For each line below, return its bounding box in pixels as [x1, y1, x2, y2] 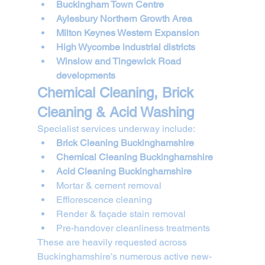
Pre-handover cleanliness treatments [56, 222, 210, 234]
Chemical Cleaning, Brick [37, 84, 198, 101]
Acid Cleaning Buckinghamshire [56, 165, 192, 177]
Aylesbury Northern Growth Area [56, 12, 192, 24]
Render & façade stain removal [56, 208, 186, 219]
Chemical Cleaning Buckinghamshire [56, 151, 213, 163]
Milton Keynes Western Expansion [56, 27, 199, 38]
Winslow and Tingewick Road [56, 55, 183, 67]
